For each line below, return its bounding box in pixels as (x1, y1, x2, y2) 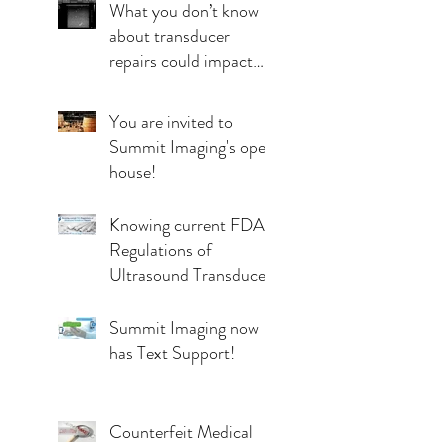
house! (109, 158, 156, 185)
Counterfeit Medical (109, 418, 253, 445)
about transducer (109, 22, 230, 49)
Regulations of (109, 236, 212, 263)
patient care (109, 72, 193, 99)
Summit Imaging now (109, 314, 259, 341)
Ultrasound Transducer (109, 261, 272, 288)
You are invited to (109, 108, 233, 135)
